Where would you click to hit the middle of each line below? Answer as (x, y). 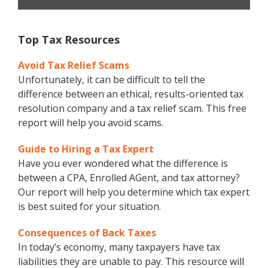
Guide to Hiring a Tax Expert (86, 149)
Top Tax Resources (69, 40)
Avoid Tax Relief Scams (74, 66)
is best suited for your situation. (89, 207)
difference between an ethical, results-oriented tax (131, 94)
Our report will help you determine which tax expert (134, 192)
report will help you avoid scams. (91, 123)
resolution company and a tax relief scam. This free (132, 109)
